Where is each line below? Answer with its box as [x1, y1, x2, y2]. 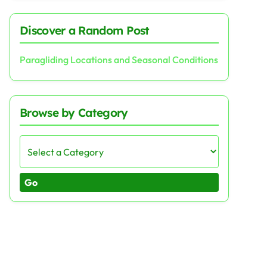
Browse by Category [20, 105, 128, 120]
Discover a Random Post [20, 23, 150, 38]
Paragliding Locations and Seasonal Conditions [20, 54, 218, 66]
